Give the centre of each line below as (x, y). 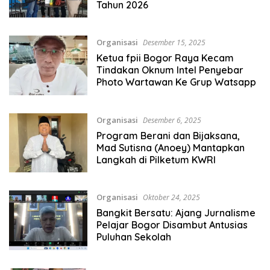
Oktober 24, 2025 (171, 198)
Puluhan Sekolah (133, 237)
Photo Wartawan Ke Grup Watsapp (176, 82)
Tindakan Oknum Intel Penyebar (170, 70)
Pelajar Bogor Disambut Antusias (172, 225)
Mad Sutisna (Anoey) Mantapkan (170, 147)
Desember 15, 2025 (174, 43)
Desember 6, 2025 (172, 120)
